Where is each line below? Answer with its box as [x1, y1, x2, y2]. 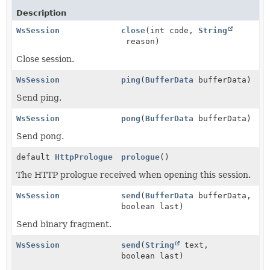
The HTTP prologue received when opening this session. [16, 169, 251, 180]
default [16, 152, 55, 162]
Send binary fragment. [16, 219, 111, 229]
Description [16, 8, 66, 17]
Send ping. [16, 92, 61, 102]
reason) [121, 36, 160, 46]
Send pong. [16, 131, 64, 141]
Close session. [16, 54, 74, 64]
